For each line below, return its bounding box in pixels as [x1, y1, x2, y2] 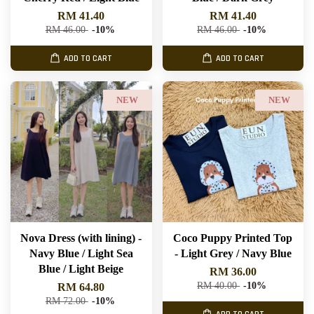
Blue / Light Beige [39, 263, 124, 275]
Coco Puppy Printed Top [173, 232, 293, 245]
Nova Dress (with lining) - [20, 232, 142, 245]
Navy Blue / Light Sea [29, 247, 133, 260]
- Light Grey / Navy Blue [174, 247, 292, 260]
